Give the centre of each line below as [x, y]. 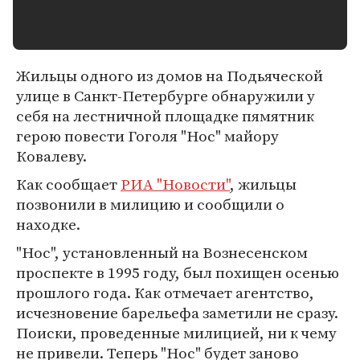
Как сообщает [68, 184]
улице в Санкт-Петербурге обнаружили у [166, 96]
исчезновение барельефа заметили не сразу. [177, 313]
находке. [48, 224]
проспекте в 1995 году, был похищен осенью [178, 272]
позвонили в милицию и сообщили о [150, 204]
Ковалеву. [51, 156]
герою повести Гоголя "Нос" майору [147, 136]
